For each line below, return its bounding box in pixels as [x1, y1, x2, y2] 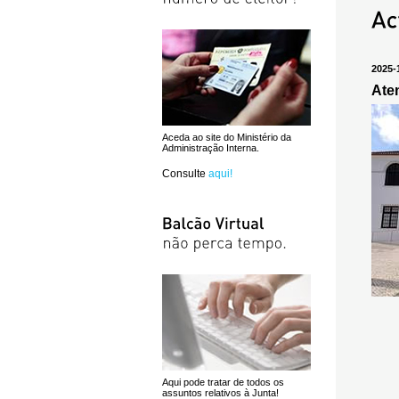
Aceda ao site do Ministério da [162, 132, 291, 142]
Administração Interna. [162, 142, 259, 153]
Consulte [162, 167, 208, 180]
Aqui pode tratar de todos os [162, 377, 284, 387]
